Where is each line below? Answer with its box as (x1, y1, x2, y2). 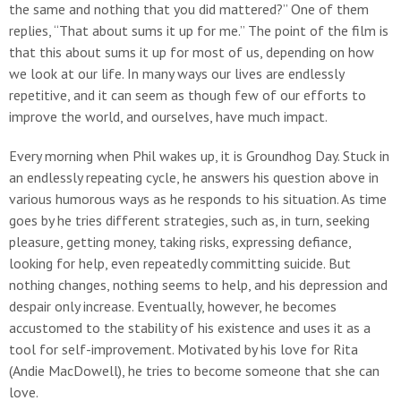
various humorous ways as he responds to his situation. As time (9, 190, 387, 208)
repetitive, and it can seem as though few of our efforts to (9, 86, 366, 104)
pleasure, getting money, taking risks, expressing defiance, (9, 233, 351, 251)
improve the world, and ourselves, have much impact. (9, 107, 328, 125)
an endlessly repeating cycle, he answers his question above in (9, 168, 379, 186)
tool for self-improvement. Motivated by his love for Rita (9, 340, 358, 358)
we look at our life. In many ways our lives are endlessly (9, 64, 344, 82)
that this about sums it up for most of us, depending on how (9, 43, 374, 61)
